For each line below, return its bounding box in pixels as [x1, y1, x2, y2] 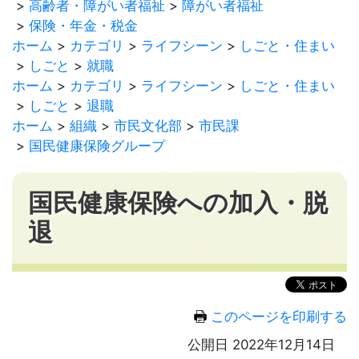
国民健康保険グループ [29, 138, 165, 154]
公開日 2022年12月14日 [188, 336, 335, 353]
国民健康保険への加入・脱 [28, 188, 328, 218]
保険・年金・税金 [29, 18, 138, 34]
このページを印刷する [211, 308, 347, 325]
